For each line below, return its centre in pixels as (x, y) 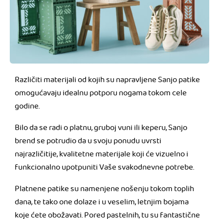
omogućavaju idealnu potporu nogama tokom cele (101, 93)
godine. (27, 107)
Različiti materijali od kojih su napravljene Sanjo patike (107, 80)
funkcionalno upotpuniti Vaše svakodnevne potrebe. (104, 168)
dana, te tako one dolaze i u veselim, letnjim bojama (102, 202)
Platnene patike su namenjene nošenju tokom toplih (104, 189)
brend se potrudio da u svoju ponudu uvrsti (88, 141)
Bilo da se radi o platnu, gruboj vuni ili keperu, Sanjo (101, 128)
